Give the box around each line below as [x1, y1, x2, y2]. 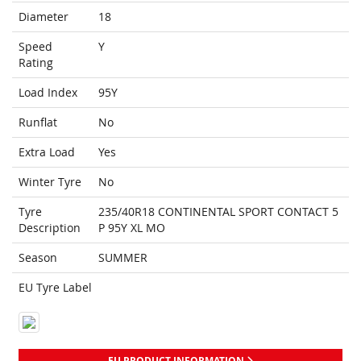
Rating [19, 55, 53, 71]
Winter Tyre [19, 174, 81, 190]
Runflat [19, 114, 57, 131]
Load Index [19, 85, 77, 101]
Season [19, 250, 57, 266]
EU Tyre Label [19, 280, 92, 296]
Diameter [19, 9, 68, 25]
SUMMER [98, 250, 147, 266]
